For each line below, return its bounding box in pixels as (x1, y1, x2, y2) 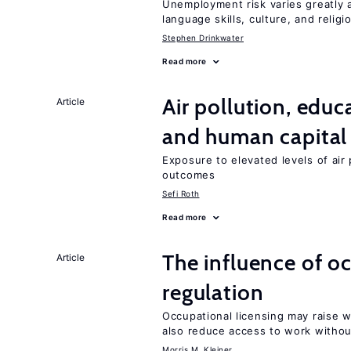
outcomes (162, 168, 215, 181)
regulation (162, 279, 264, 306)
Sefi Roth (162, 189, 200, 198)
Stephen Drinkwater (162, 33, 244, 42)
